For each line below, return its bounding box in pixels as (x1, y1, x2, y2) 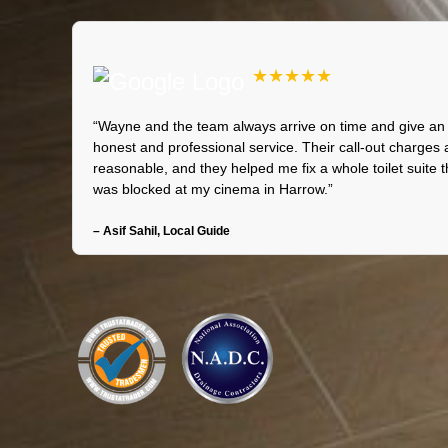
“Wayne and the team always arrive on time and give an (93, 117, 445, 134)
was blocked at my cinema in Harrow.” (93, 180, 333, 197)
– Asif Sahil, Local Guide (93, 223, 230, 238)
